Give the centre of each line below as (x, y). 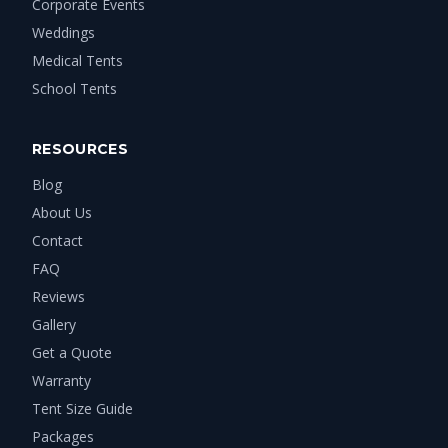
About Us (62, 212)
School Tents (74, 88)
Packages (63, 436)
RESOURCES (80, 148)
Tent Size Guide (82, 408)
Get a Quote (72, 352)
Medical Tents (77, 60)
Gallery (54, 324)
